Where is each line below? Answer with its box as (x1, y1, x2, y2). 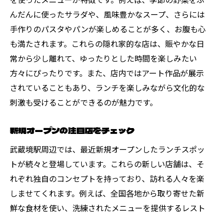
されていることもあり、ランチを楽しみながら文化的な (10, 81, 205, 93)
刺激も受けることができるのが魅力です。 (10, 96, 157, 108)
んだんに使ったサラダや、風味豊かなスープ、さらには (10, 8, 205, 20)
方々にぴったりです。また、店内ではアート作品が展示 (10, 66, 204, 79)
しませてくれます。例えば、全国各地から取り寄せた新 (10, 187, 204, 199)
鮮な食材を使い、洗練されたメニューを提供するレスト (10, 201, 205, 214)
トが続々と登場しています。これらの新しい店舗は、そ (10, 157, 204, 170)
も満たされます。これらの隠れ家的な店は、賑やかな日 (10, 37, 204, 49)
